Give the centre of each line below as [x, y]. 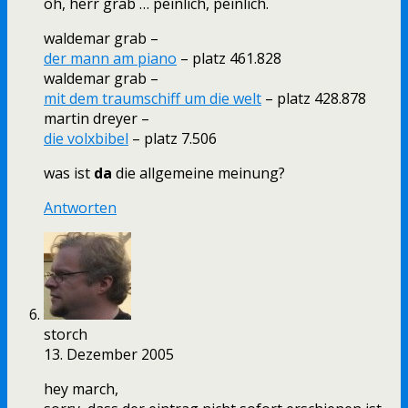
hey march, [81, 389]
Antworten [80, 208]
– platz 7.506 [173, 139]
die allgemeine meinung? [199, 173]
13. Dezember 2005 [109, 355]
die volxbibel [86, 139]
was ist [69, 173]
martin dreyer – [97, 119]
